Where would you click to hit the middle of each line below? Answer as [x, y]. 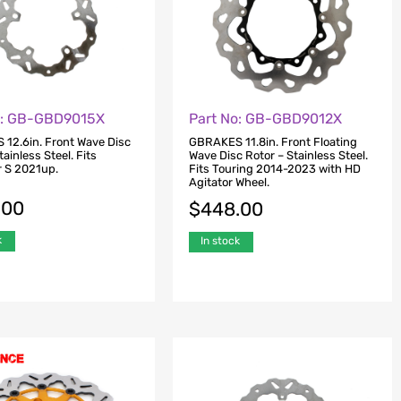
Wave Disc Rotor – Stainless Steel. [278, 156]
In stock [220, 241]
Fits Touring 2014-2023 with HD [274, 169]
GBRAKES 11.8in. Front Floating [273, 142]
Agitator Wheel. [229, 183]
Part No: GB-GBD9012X [265, 118]
